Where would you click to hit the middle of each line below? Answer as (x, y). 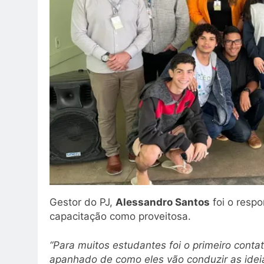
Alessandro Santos (163, 202)
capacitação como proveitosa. (122, 216)
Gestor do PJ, (82, 202)
